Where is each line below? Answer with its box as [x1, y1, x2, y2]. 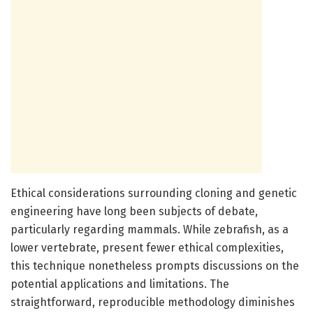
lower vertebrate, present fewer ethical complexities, [10, 240, 284, 254]
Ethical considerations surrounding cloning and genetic [10, 186, 297, 200]
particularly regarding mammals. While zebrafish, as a [10, 222, 289, 236]
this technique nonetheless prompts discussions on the [10, 259, 299, 272]
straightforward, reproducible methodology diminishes [10, 295, 295, 309]
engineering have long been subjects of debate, [10, 204, 258, 218]
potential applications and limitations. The [10, 277, 229, 291]
